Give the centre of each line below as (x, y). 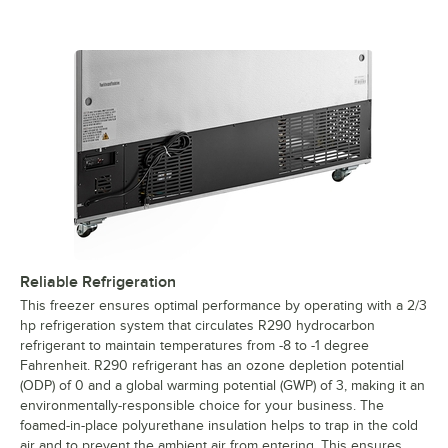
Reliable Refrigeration (98, 282)
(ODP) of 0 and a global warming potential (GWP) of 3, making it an (222, 386)
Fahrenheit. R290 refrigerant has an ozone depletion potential (212, 366)
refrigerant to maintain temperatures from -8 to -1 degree (194, 346)
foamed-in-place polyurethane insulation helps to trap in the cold (219, 426)
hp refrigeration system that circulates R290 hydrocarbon (197, 326)
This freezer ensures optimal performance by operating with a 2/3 (223, 306)
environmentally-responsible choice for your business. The (202, 406)
